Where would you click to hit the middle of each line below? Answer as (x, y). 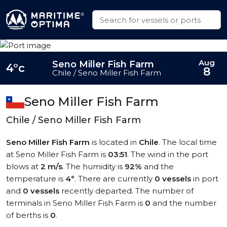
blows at (23, 166)
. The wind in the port (168, 154)
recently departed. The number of (126, 191)
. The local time (188, 142)
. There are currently (115, 179)
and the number (183, 203)
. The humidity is (93, 166)
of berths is (28, 215)
